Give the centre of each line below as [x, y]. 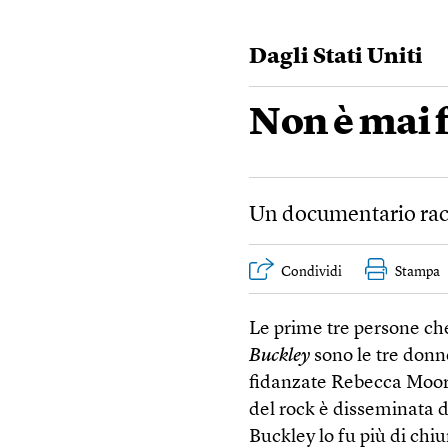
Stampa [418, 271]
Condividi [312, 271]
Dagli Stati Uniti [345, 57]
